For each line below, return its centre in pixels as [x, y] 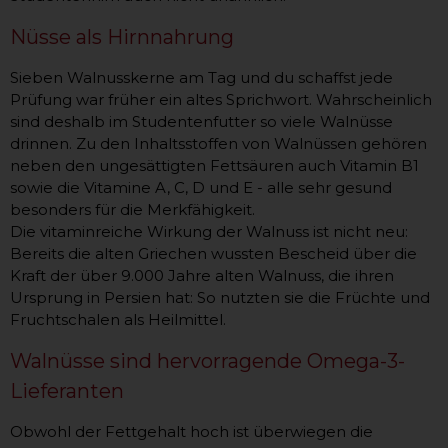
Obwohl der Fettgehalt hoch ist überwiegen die [191, 432]
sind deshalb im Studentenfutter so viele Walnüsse [201, 122]
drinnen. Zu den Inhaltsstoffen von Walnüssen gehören [218, 144]
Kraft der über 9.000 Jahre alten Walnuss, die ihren [202, 276]
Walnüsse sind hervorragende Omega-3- [207, 361]
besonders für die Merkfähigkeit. [132, 210]
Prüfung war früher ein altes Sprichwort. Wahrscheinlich [221, 100]
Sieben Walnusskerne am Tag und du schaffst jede [201, 78]
